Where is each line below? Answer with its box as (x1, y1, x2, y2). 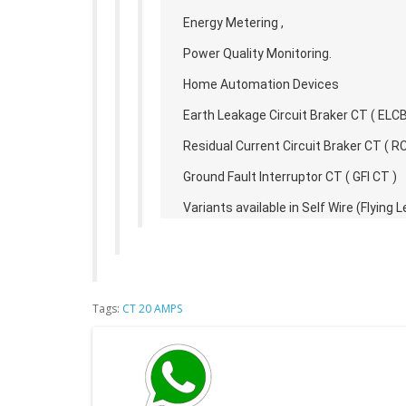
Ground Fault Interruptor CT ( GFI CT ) (183, 169, 397, 184)
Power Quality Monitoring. (183, 46, 332, 61)
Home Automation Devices (183, 77, 339, 92)
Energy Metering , (183, 15, 284, 30)
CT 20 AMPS (122, 301, 182, 316)
